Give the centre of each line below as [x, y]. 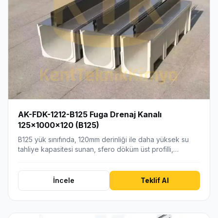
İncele [64, 180]
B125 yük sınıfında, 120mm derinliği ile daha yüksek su [103, 139]
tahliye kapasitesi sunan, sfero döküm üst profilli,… [98, 149]
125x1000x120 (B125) [59, 125]
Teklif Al [155, 180]
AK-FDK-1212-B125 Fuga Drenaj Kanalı [90, 115]
